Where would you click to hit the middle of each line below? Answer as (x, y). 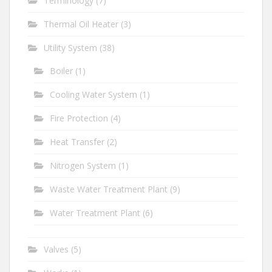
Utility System (70, 47)
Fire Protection (79, 118)
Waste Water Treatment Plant (109, 189)
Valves (56, 249)
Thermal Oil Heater (81, 24)
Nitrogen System (83, 165)
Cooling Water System (93, 94)
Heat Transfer (77, 141)
